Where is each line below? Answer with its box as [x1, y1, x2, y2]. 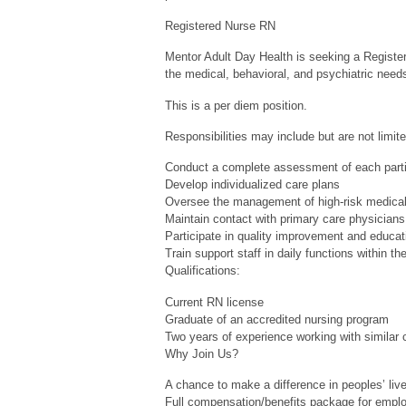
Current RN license [165, 295, 264, 309]
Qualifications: [165, 264, 240, 278]
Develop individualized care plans [165, 178, 340, 192]
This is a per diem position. [165, 98, 307, 112]
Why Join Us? [165, 346, 238, 361]
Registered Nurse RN [165, 18, 275, 33]
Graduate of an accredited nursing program [165, 312, 389, 326]
